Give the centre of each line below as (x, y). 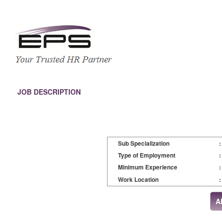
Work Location (138, 179)
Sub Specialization (143, 143)
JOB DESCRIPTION (49, 92)
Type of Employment (146, 155)
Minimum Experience (147, 167)
